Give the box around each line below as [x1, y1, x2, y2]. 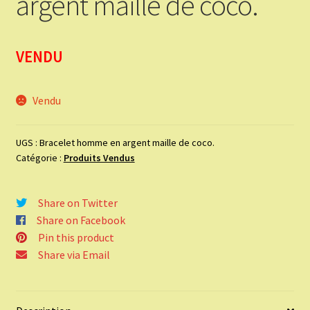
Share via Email [37, 248, 110, 262]
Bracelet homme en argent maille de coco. [39, 136, 215, 149]
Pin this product [37, 230, 114, 245]
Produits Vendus [63, 152, 135, 165]
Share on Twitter [37, 196, 118, 210]
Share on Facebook [36, 213, 125, 228]
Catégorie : [15, 152, 64, 165]
